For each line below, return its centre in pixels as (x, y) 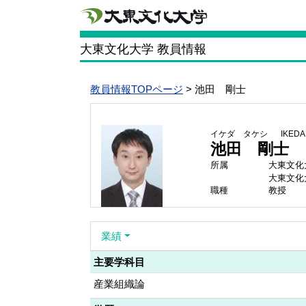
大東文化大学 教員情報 (143, 49)
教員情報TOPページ (137, 89)
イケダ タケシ (239, 134)
